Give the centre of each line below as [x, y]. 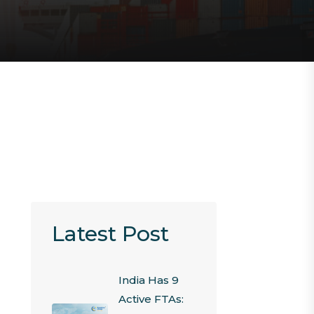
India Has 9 [148, 280]
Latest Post [110, 234]
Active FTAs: [151, 299]
